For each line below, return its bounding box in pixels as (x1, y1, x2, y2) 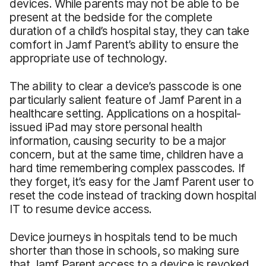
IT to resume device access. (9, 201, 152, 216)
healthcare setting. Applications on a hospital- (9, 106, 241, 121)
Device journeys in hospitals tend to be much (9, 229, 237, 244)
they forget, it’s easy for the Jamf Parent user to (9, 174, 254, 189)
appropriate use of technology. (9, 50, 167, 65)
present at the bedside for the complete (9, 9, 213, 24)
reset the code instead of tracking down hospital (9, 188, 256, 202)
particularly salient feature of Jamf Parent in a (9, 92, 242, 107)
